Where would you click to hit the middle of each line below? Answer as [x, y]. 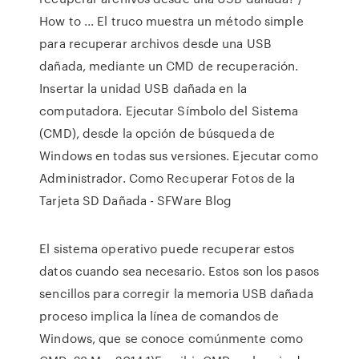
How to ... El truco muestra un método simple [171, 21]
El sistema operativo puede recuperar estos [167, 248]
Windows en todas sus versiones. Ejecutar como [179, 155]
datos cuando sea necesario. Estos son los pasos [179, 271]
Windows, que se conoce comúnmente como [171, 338]
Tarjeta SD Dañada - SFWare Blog [136, 200]
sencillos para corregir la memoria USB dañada [176, 293]
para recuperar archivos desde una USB [155, 43]
